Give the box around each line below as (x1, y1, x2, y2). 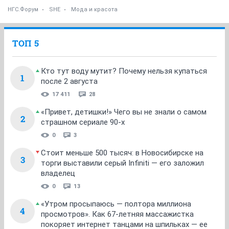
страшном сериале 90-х (41, 118, 125, 127)
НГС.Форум (8, 6, 38, 13)
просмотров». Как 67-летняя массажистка (41, 210, 194, 219)
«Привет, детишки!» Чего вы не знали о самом (41, 107, 207, 117)
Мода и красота (71, 6, 118, 13)
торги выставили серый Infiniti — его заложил (41, 158, 204, 168)
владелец (41, 169, 75, 178)
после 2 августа (41, 77, 98, 86)
